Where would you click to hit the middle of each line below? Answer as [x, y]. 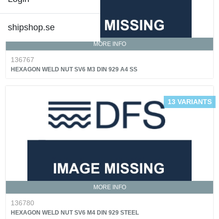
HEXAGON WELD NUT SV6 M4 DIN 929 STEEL [75, 213]
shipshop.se [31, 27]
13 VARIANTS [190, 102]
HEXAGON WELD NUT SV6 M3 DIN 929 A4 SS [74, 69]
